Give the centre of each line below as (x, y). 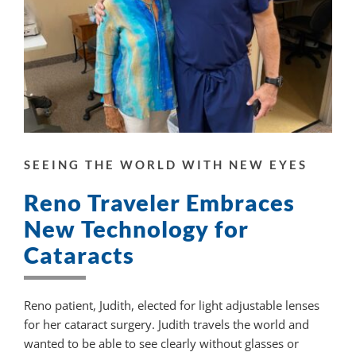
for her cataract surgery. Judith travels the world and (166, 325)
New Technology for (136, 229)
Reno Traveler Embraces (159, 203)
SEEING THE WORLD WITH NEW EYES (165, 165)
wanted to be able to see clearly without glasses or (161, 344)
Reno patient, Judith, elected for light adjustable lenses (171, 306)
